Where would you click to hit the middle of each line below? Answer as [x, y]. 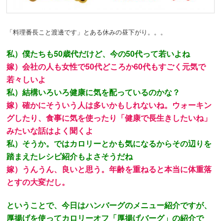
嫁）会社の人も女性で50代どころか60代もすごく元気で [106, 66]
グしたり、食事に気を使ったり [62, 117]
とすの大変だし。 [38, 182]
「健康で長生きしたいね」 [165, 117]
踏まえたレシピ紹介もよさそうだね [70, 156]
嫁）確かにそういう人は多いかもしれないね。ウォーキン [109, 105]
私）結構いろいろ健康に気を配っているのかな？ [93, 92]
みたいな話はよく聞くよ [50, 130]
